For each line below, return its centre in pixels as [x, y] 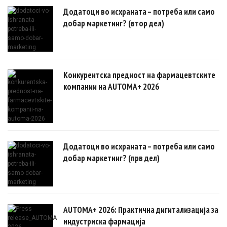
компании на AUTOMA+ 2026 [111, 86]
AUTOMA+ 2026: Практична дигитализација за [141, 210]
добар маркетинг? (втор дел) [114, 23]
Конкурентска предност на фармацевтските [139, 75]
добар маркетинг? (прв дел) [111, 158]
